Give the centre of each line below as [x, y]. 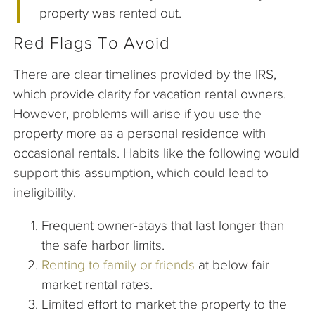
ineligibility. [45, 192]
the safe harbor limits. [103, 245]
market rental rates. [97, 284]
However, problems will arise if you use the [137, 113]
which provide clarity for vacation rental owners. [150, 94]
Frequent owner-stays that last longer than [163, 225]
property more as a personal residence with [140, 133]
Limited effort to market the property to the [164, 304]
